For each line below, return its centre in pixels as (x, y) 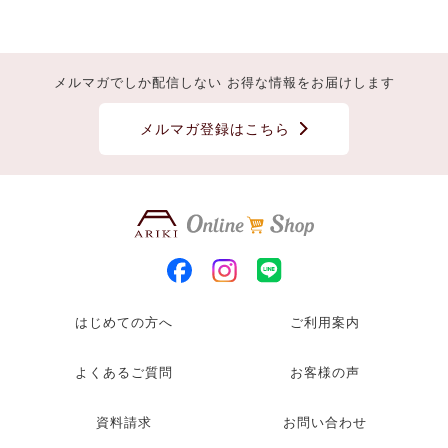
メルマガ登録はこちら (215, 128)
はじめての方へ (123, 322)
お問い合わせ (325, 422)
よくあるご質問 (123, 372)
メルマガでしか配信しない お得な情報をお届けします (224, 82)
